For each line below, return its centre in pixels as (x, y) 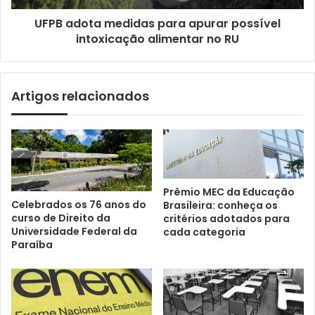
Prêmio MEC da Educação (229, 192)
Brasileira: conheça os (220, 205)
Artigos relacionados (80, 96)
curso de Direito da (61, 218)
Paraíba (32, 245)
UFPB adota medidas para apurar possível (157, 24)
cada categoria (204, 232)
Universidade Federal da (74, 232)
